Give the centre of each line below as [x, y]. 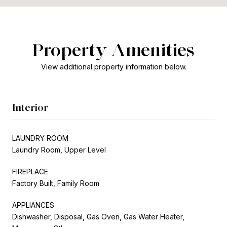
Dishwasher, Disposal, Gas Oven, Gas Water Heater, [98, 216]
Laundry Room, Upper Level [59, 149]
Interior [30, 107]
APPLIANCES [33, 205]
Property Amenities [113, 49]
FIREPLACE [30, 171]
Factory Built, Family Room [56, 183]
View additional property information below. [113, 66]
